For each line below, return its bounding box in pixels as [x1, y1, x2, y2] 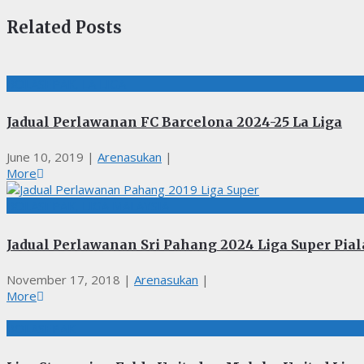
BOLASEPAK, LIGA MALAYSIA [6, 197, 169, 214]
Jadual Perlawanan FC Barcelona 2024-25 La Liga [6, 114, 342, 131]
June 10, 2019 [6, 149, 84, 166]
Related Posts [6, 16, 122, 37]
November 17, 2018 [6, 271, 120, 288]
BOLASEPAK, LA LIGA [6, 75, 126, 92]
